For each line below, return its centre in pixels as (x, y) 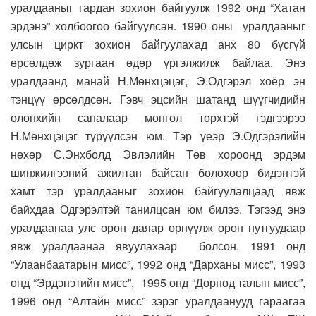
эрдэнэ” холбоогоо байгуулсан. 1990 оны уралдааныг (158, 26)
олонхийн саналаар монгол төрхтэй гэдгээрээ (158, 118)
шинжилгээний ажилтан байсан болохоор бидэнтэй (158, 173)
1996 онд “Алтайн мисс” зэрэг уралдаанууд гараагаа (158, 301)
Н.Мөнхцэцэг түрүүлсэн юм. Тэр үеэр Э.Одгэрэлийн (158, 136)
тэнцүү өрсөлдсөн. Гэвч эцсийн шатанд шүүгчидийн (158, 99)
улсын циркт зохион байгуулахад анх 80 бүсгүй (158, 44)
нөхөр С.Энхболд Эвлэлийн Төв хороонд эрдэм (158, 154)
